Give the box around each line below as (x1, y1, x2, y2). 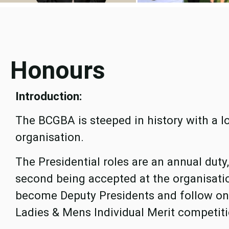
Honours (10, 55, 105, 85)
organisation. (15, 130, 87, 144)
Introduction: (15, 89, 82, 103)
